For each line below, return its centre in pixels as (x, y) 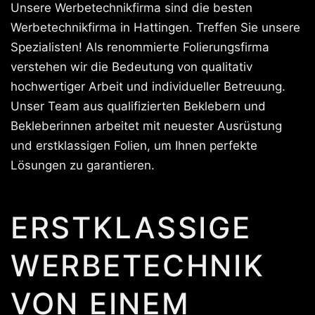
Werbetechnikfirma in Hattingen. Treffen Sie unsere (155, 28)
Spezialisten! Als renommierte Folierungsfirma (140, 47)
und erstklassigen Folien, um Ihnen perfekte (134, 146)
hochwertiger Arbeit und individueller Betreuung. (148, 87)
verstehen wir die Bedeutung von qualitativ (131, 67)
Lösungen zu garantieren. (83, 166)
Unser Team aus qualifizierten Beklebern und (138, 107)
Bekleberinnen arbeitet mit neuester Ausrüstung (146, 126)
